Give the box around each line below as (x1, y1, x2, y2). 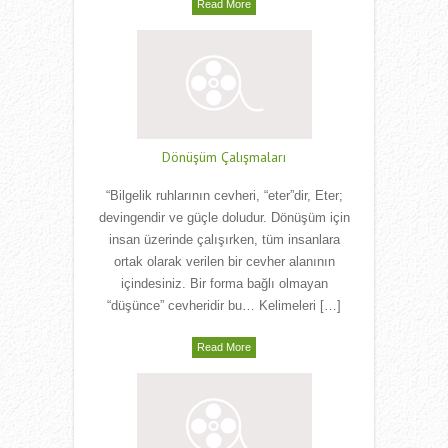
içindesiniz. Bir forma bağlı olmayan (120, 276, 328, 292)
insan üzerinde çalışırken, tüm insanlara (108, 232, 340, 248)
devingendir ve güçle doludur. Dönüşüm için (98, 210, 350, 226)
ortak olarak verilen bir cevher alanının (113, 254, 335, 270)
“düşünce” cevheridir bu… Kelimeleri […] (107, 298, 341, 314)
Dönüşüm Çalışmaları (162, 148, 286, 167)
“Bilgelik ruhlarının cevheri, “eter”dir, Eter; (105, 188, 343, 204)
